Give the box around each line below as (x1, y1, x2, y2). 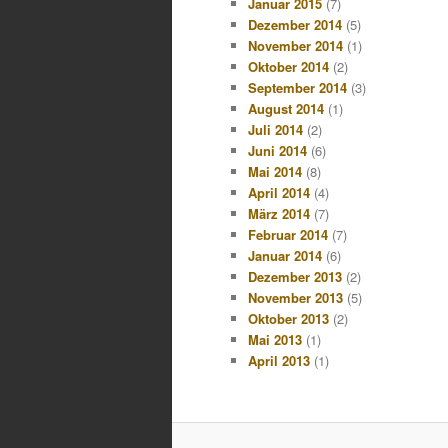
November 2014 (248, 35, 343, 55)
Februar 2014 (248, 224, 328, 244)
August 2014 (248, 98, 324, 118)
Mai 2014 (248, 161, 302, 181)
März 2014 (248, 203, 310, 223)
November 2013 (248, 287, 343, 307)
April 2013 (248, 350, 310, 370)
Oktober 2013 (248, 308, 329, 328)
